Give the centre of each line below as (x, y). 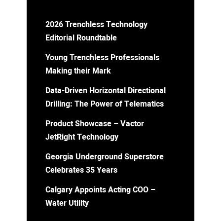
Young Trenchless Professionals (102, 57)
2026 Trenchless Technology (96, 24)
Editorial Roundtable (81, 38)
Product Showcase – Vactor (95, 124)
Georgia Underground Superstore (105, 157)
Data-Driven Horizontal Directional (106, 91)
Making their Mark (78, 71)
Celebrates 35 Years (81, 170)
